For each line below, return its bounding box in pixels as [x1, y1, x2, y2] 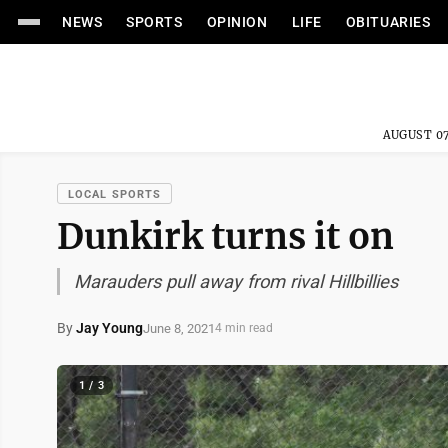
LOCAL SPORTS [68, 188, 162, 201]
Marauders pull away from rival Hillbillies [74, 271, 398, 292]
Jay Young [76, 320, 143, 336]
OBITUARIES [345, 14, 431, 30]
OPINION [206, 14, 268, 30]
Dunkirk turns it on [57, 214, 394, 259]
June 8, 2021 [143, 320, 215, 336]
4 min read [215, 321, 273, 335]
